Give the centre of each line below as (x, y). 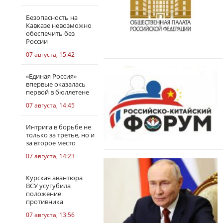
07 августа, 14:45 (50, 105)
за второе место (51, 143)
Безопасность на (52, 17)
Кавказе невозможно (59, 25)
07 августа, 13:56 (50, 215)
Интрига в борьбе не (58, 127)
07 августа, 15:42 (50, 55)
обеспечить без (50, 33)
